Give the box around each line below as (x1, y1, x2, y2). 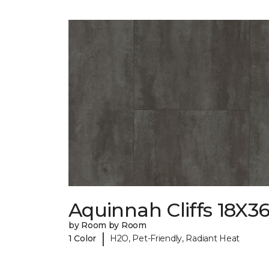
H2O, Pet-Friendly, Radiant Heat (109, 232, 240, 244)
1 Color (68, 232, 97, 244)
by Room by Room (68, 220, 147, 231)
